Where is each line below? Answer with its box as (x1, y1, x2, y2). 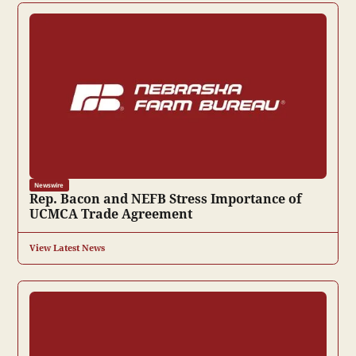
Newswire (34, 180, 64, 189)
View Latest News (29, 242, 105, 254)
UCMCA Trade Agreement (29, 204, 192, 222)
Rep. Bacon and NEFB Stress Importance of (29, 189, 302, 207)
